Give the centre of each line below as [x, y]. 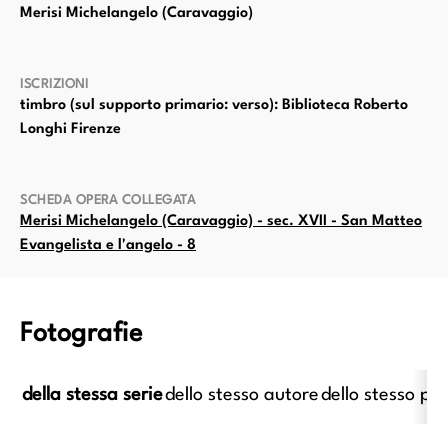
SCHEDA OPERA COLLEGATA [107, 201]
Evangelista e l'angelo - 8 [108, 246]
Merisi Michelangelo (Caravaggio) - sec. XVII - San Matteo [221, 222]
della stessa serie [93, 395]
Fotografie [81, 334]
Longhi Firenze [70, 130]
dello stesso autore [242, 395]
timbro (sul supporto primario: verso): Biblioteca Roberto [214, 106]
